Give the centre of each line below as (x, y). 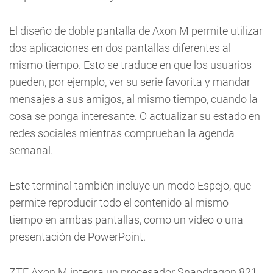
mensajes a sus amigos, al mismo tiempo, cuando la (133, 99)
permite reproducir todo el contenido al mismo (119, 203)
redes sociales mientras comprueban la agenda (122, 133)
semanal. (31, 151)
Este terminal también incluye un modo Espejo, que (130, 186)
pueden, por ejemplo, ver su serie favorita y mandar (130, 82)
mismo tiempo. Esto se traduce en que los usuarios (130, 65)
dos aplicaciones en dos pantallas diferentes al (120, 48)
